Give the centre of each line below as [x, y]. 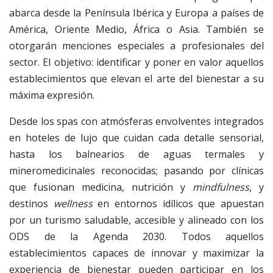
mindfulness [221, 187]
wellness [73, 203]
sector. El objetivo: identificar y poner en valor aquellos [136, 62]
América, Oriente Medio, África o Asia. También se [136, 29]
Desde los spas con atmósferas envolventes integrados [136, 121]
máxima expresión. [52, 95]
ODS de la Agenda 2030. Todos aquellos [136, 236]
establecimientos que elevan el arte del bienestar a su [136, 78]
